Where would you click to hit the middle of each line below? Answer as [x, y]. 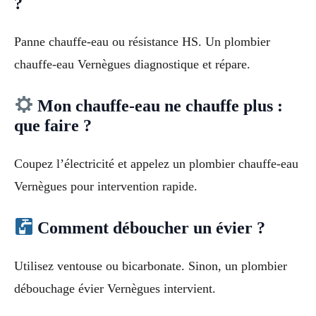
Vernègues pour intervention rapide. [106, 186]
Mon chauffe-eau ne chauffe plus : [158, 105]
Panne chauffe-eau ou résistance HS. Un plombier [142, 42]
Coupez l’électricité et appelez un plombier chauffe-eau [156, 163]
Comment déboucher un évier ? [150, 227]
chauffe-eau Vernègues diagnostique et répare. [132, 65]
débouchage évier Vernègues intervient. [115, 288]
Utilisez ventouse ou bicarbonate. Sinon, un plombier [151, 266]
